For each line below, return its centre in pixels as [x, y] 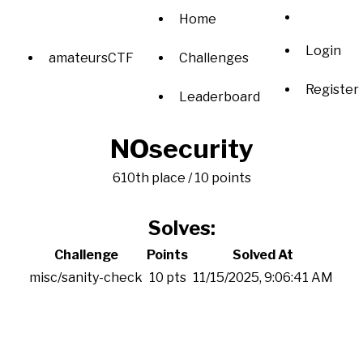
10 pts [167, 278]
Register [332, 89]
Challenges [214, 58]
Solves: [181, 228]
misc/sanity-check [86, 278]
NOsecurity [181, 149]
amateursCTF [91, 58]
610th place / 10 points [181, 178]
